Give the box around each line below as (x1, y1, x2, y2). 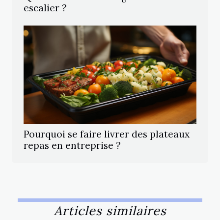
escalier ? (24, 2, 67, 14)
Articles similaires (54, 203, 166, 219)
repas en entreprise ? (24, 139, 121, 152)
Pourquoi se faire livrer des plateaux (24, 128, 190, 140)
